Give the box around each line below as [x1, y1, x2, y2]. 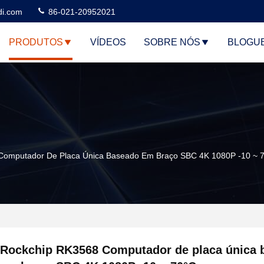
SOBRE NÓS [144, 37, 200, 47]
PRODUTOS [9, 37, 63, 47]
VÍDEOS [90, 37, 126, 47]
